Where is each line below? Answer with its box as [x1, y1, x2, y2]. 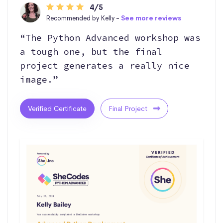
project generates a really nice [20, 59, 190, 71]
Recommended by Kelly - [46, 13, 121, 22]
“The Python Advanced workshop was [20, 31, 201, 43]
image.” [20, 73, 58, 85]
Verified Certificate [28, 104, 87, 113]
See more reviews [121, 13, 181, 22]
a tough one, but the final [20, 45, 162, 57]
